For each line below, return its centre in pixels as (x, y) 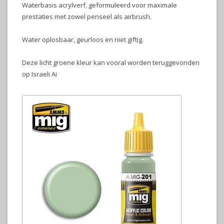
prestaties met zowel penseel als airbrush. (87, 16)
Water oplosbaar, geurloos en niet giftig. (83, 39)
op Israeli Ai (39, 74)
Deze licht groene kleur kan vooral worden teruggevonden (111, 62)
